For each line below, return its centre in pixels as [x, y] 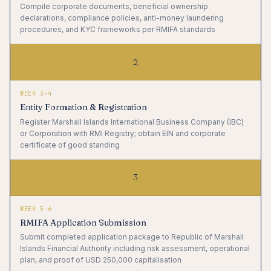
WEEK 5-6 [36, 209]
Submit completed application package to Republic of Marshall [132, 237]
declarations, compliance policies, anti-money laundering [122, 18]
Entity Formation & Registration [83, 107]
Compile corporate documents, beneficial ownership [114, 7]
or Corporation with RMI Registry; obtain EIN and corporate [123, 133]
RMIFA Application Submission [83, 222]
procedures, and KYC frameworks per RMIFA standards [118, 30]
